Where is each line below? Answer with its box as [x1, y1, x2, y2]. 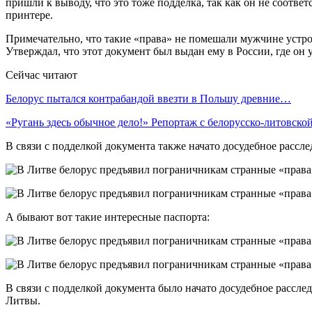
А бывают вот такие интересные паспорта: [6, 210, 210, 223]
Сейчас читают [6, 68, 77, 81]
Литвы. [6, 294, 40, 306]
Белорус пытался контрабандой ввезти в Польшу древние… [6, 92, 291, 104]
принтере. [6, 8, 53, 21]
